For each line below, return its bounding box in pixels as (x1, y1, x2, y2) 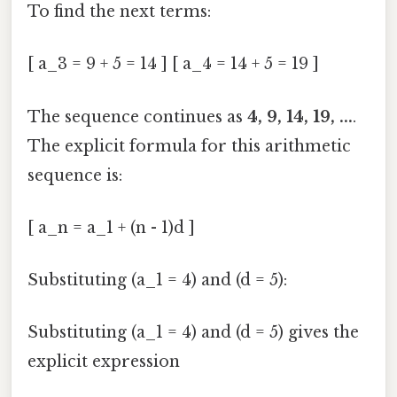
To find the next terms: (27, 2, 211, 22)
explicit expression (27, 352, 180, 372)
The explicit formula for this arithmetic (27, 136, 351, 156)
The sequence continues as (27, 106, 247, 127)
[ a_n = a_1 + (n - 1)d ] (27, 217, 195, 237)
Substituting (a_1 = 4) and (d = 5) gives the (27, 323, 359, 343)
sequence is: (27, 165, 122, 185)
